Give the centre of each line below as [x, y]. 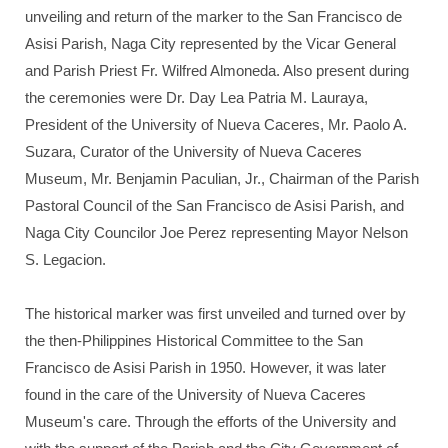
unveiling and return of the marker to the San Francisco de [213, 16]
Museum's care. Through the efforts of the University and [210, 421]
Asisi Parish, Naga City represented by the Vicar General [210, 43]
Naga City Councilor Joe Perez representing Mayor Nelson [216, 232]
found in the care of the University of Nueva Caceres [195, 394]
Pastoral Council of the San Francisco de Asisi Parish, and [214, 205]
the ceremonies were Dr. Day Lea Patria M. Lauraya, [196, 97]
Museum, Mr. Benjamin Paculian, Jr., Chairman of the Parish [222, 178]
